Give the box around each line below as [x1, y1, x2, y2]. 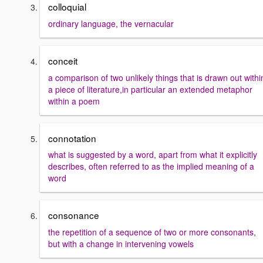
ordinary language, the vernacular [48, 18, 174, 30]
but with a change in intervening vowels [48, 238, 194, 250]
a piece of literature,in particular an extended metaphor [48, 83, 252, 95]
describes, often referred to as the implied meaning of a [48, 160, 254, 173]
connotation [48, 131, 96, 144]
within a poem [48, 95, 100, 107]
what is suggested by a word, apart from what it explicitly [48, 149, 257, 161]
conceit [48, 54, 77, 68]
